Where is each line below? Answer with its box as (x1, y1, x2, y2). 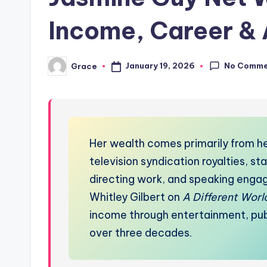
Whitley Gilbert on (89, 190, 182, 204)
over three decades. (89, 226, 192, 240)
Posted (48, 64, 78, 74)
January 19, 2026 (125, 61, 195, 71)
